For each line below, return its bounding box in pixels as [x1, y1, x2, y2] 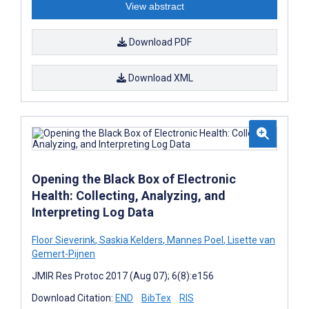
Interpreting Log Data [32, 204, 154, 219]
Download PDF [127, 36, 192, 48]
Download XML [126, 72, 193, 83]
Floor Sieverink [32, 234, 95, 246]
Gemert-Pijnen [32, 248, 95, 259]
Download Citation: [32, 292, 115, 303]
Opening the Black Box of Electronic [32, 171, 236, 186]
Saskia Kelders [97, 234, 163, 246]
